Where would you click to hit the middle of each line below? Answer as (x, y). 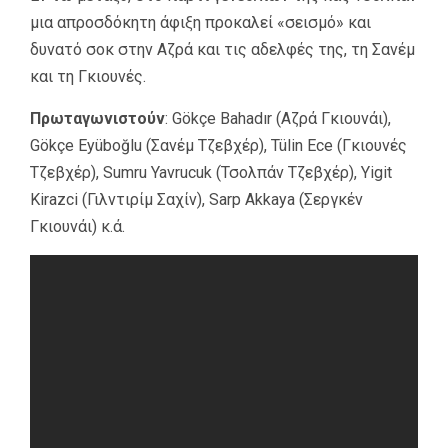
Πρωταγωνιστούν (97, 118)
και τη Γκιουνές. (88, 76)
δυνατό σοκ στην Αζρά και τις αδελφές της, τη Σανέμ (222, 49)
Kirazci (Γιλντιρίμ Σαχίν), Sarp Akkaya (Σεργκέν (196, 199)
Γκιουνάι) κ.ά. (77, 226)
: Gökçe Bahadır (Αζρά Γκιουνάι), (278, 118)
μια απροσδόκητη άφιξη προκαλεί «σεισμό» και (200, 22)
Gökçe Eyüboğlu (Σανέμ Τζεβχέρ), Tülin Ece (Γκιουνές (218, 145)
